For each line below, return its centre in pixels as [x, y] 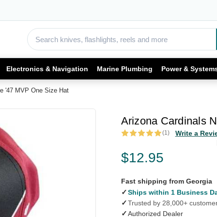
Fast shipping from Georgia [166, 181]
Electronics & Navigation [47, 69]
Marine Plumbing [125, 69]
